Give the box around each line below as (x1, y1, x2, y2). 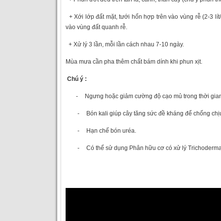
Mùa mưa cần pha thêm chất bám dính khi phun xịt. (65, 58, 202, 65)
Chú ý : (67, 75, 87, 82)
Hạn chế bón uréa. (86, 127, 136, 134)
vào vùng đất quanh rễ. (65, 24, 127, 31)
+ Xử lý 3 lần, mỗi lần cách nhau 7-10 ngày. (65, 41, 184, 48)
